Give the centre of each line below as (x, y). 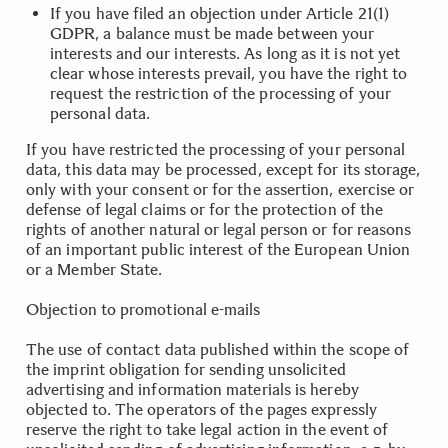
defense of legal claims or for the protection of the (205, 209)
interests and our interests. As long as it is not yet (225, 53)
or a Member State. (94, 269)
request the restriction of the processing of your (220, 93)
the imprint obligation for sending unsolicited (186, 369)
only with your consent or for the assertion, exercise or (220, 189)
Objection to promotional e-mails (143, 309)
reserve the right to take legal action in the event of (207, 429)
